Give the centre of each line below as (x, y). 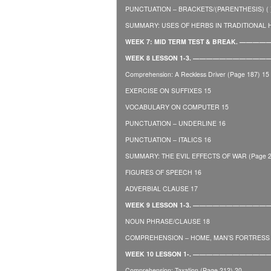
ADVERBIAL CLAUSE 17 (161, 188)
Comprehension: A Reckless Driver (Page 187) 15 (197, 74)
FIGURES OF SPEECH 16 (163, 172)
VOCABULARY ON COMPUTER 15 (177, 106)
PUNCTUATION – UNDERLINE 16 (175, 123)
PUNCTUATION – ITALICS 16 (168, 139)
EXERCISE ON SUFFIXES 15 (168, 90)
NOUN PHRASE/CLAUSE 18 (167, 221)
